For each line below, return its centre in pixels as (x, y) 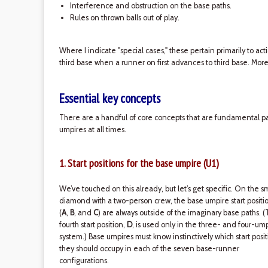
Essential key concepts (109, 98)
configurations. (84, 261)
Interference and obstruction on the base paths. (150, 6)
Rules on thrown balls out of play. (124, 18)
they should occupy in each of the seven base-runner (149, 249)
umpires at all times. (92, 130)
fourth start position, (93, 225)
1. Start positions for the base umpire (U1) (139, 163)
